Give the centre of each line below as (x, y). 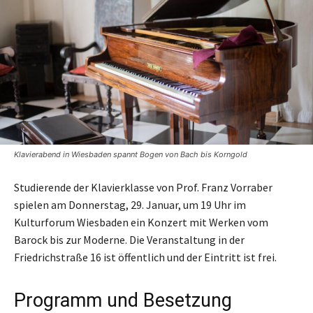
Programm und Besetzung (123, 300)
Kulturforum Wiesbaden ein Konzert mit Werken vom (141, 222)
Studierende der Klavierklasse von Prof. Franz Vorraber (143, 187)
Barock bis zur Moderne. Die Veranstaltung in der (129, 239)
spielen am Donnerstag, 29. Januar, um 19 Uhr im (130, 204)
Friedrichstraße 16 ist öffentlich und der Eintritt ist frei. (145, 257)
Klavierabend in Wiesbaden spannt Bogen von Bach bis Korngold (131, 154)
